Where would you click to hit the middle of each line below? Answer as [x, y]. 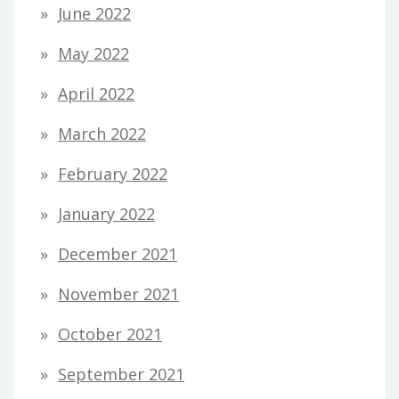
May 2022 [94, 53]
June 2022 [94, 13]
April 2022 [96, 93]
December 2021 [118, 253]
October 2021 [110, 334]
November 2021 [118, 293]
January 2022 [106, 213]
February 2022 [113, 173]
